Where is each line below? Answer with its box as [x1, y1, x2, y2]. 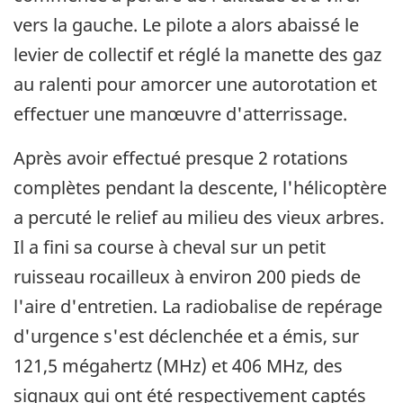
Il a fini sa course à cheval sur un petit [13, 234, 326, 259]
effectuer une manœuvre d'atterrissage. [13, 101, 347, 126]
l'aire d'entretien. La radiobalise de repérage [13, 293, 382, 318]
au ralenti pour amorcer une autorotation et [13, 71, 377, 96]
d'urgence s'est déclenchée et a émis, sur [13, 323, 359, 348]
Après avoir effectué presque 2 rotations [13, 145, 348, 170]
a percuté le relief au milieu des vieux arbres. [13, 204, 384, 229]
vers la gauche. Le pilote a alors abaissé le [13, 12, 359, 37]
